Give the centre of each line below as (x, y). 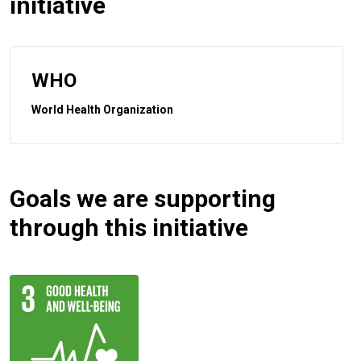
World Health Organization (102, 109)
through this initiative (129, 227)
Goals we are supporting (143, 198)
